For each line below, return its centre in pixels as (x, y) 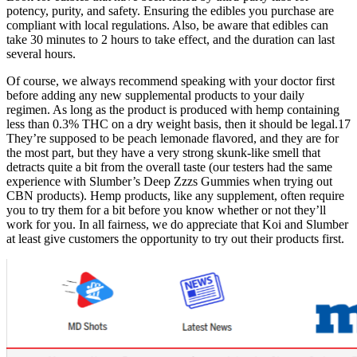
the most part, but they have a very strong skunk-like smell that (163, 153)
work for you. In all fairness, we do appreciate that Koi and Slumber (177, 225)
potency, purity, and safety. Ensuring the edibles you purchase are (170, 11)
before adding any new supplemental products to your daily (155, 96)
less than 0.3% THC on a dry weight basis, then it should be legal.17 (178, 124)
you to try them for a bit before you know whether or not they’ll (166, 210)
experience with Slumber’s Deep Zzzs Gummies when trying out (169, 182)
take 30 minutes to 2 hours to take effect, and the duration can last (171, 40)
